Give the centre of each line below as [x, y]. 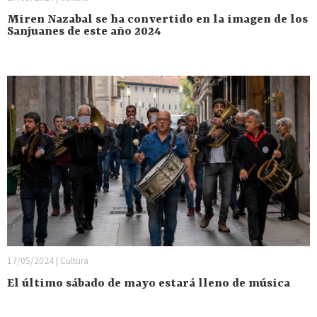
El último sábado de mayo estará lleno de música [149, 283]
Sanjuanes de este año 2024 [84, 32]
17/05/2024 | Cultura [48, 261]
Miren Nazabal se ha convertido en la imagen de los [157, 20]
